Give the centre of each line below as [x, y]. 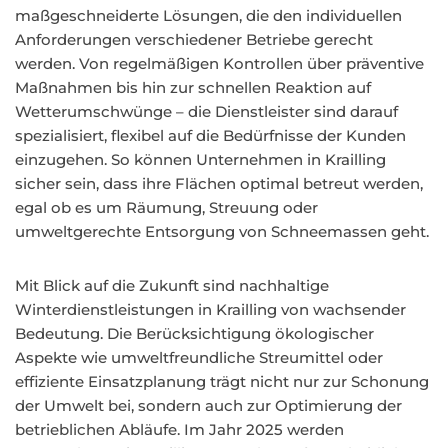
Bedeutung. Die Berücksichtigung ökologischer [194, 333]
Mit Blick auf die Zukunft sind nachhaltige [172, 285]
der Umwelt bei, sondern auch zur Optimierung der [208, 405]
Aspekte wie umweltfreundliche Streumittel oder [199, 357]
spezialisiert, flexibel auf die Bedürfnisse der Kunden [210, 135]
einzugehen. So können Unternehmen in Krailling [200, 159]
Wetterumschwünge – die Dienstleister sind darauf [206, 111]
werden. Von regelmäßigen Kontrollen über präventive [219, 63]
